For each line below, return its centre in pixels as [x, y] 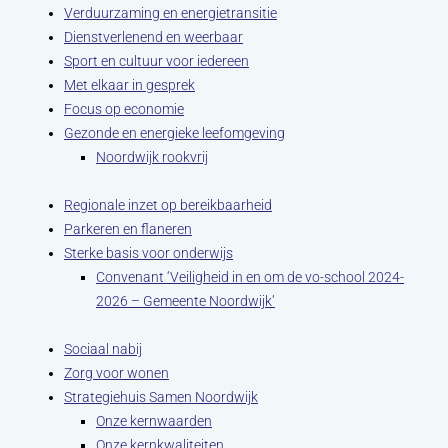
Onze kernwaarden [154, 421]
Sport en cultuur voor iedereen [156, 61]
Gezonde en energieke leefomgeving [174, 133]
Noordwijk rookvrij [152, 157]
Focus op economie [124, 109]
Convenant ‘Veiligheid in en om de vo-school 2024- [250, 277]
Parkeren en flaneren [128, 229]
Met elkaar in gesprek [129, 85]
